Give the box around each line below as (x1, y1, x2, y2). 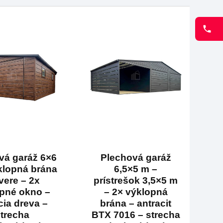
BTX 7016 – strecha (91, 209, 180, 220)
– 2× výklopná (104, 186, 168, 197)
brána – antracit (100, 198, 172, 209)
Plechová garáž (100, 152, 171, 163)
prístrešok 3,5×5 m (94, 175, 178, 186)
